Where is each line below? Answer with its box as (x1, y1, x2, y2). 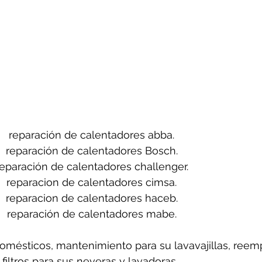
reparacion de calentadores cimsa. (6, 176, 177, 189)
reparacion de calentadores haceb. (5, 192, 178, 205)
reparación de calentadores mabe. (6, 208, 177, 220)
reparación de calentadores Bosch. (5, 144, 178, 157)
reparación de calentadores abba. (9, 129, 174, 142)
